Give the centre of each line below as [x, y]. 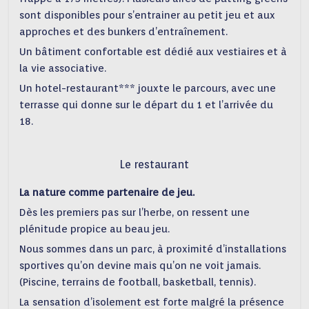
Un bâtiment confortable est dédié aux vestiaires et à [153, 52]
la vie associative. [63, 68]
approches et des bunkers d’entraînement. [124, 32]
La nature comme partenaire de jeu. [107, 192]
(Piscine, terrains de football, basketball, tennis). [138, 282]
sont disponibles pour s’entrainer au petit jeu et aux [148, 15]
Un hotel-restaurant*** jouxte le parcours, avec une [148, 88]
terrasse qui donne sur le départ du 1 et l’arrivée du [147, 105]
